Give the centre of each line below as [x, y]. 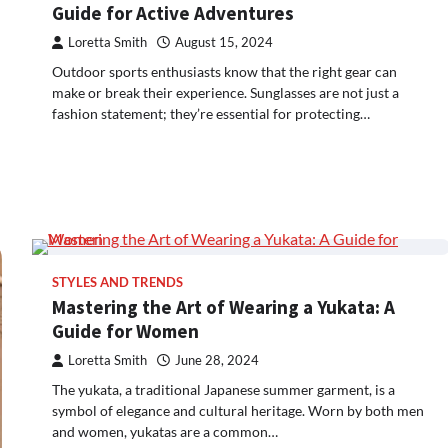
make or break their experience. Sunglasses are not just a [225, 92]
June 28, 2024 [217, 360]
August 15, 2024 [224, 42]
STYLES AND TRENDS [117, 282]
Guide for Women [125, 330]
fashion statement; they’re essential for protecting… [211, 113]
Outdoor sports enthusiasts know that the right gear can [224, 71]
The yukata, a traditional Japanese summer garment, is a [223, 389]
